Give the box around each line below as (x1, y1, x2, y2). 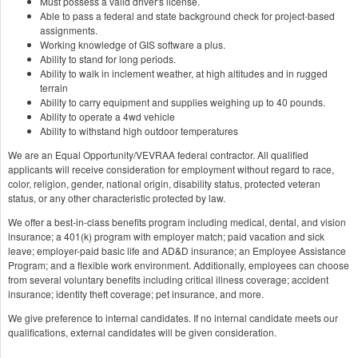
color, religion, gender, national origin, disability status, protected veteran (8, 176, 320, 190)
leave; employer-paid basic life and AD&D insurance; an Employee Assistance (8, 243, 346, 257)
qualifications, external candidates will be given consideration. (8, 324, 276, 339)
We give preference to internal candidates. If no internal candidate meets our (8, 310, 338, 324)
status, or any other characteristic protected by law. (8, 190, 225, 205)
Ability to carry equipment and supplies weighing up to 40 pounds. (40, 94, 325, 109)
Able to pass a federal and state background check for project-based (40, 8, 335, 22)
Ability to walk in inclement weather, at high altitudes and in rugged (40, 66, 328, 80)
